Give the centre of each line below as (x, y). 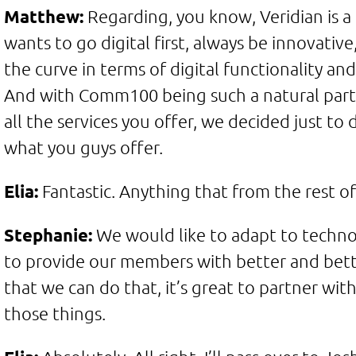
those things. (54, 313)
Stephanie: (48, 234)
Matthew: (43, 16)
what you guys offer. (83, 147)
